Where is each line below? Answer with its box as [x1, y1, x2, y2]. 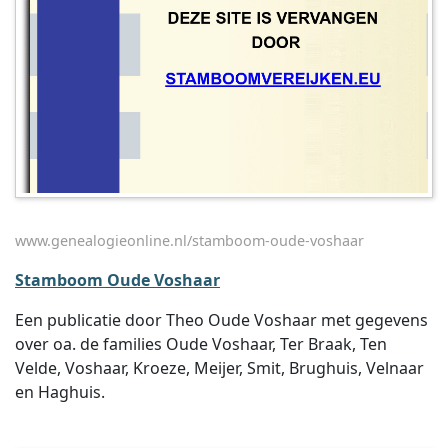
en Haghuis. [15, 381, 105, 403]
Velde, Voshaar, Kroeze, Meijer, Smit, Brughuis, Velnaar [15, 357, 424, 379]
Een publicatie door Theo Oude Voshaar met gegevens [15, 309, 428, 331]
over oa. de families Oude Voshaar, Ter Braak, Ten [15, 333, 387, 355]
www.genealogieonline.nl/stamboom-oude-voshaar [15, 231, 364, 250]
